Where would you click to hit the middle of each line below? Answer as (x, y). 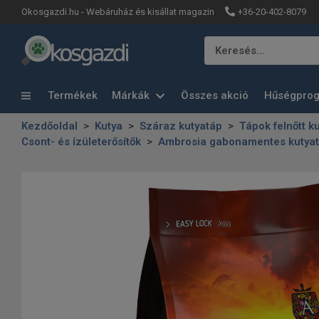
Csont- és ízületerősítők (81, 142)
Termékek (71, 95)
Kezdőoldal (49, 126)
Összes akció (215, 96)
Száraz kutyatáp (181, 126)
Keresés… (240, 51)
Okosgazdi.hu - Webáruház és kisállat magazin (118, 12)
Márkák (132, 96)
